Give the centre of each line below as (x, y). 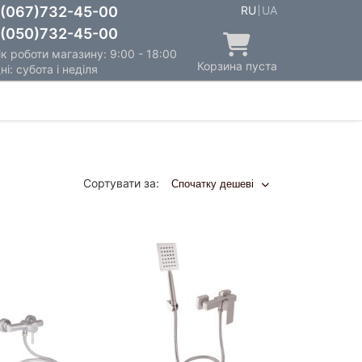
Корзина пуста (237, 66)
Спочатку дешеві (214, 184)
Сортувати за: (121, 183)
